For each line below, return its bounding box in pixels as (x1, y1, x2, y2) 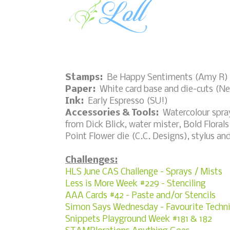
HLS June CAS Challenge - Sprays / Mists (65, 167, 222, 177)
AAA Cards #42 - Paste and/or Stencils (65, 190, 216, 201)
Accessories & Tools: (65, 108, 159, 118)
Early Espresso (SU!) (84, 96, 168, 106)
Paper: (65, 84, 95, 94)
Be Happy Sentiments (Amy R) (103, 72, 228, 83)
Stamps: (65, 72, 103, 83)
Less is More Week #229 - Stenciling (65, 179, 206, 189)
